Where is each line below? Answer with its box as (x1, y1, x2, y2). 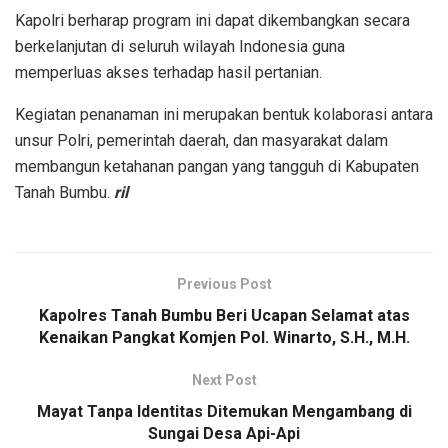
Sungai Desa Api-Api (148, 423, 300, 443)
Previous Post (176, 275, 272, 292)
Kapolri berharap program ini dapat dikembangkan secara (15, 10, 410, 30)
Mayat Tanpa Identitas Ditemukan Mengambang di (36, 401, 412, 421)
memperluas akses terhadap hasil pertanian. (15, 62, 322, 82)
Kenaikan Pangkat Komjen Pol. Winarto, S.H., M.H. (38, 327, 410, 347)
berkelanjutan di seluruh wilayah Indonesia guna (15, 36, 345, 56)
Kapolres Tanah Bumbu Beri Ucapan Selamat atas (38, 305, 410, 325)
